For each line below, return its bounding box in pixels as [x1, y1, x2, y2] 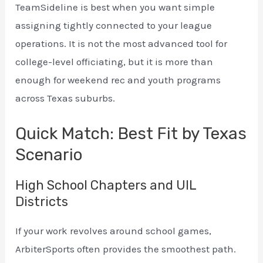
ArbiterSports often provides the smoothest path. [15, 243, 237, 255]
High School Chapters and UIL [15, 177, 197, 194]
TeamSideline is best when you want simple [15, 1, 215, 14]
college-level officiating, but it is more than [15, 56, 214, 68]
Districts [15, 194, 69, 210]
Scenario [15, 145, 83, 165]
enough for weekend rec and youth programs [15, 74, 221, 86]
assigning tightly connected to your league [15, 19, 213, 32]
